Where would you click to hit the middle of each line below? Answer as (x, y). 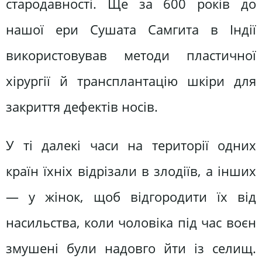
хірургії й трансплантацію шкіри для (131, 81)
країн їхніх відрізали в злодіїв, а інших (131, 171)
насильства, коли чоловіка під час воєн (131, 222)
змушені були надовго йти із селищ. (131, 248)
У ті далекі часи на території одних (131, 145)
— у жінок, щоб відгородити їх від (131, 196)
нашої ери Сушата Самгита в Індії (131, 30)
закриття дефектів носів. (82, 107)
